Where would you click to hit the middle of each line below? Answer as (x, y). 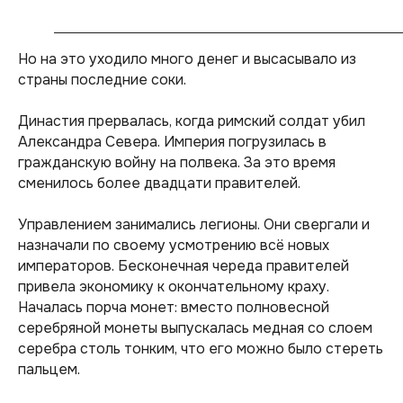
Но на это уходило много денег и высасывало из (187, 59)
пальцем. (49, 369)
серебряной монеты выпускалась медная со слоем (195, 328)
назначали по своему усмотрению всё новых (174, 245)
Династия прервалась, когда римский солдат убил (192, 121)
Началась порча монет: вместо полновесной (174, 307)
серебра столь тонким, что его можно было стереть (201, 349)
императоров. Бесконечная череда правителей (184, 266)
